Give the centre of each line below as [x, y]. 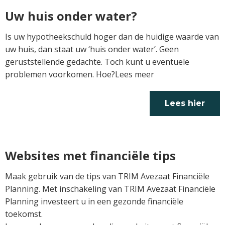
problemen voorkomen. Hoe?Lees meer [80, 74]
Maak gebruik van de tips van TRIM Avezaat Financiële [107, 176]
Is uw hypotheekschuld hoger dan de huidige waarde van [112, 36]
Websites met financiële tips [90, 155]
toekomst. [24, 214]
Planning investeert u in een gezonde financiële [94, 201]
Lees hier [185, 103]
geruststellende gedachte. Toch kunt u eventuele [97, 62]
